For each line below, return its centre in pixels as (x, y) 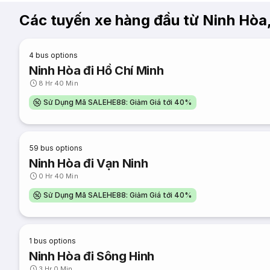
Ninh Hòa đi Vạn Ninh (89, 163)
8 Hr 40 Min (58, 83)
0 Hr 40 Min (58, 176)
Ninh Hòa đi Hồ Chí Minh (96, 71)
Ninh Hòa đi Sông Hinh (92, 256)
